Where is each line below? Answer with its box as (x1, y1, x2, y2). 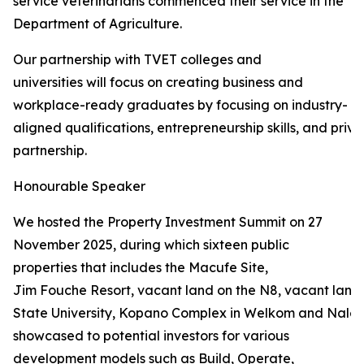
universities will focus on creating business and (13, 74, 303, 90)
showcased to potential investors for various (13, 327, 289, 344)
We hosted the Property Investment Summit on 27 (13, 214, 323, 230)
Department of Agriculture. (13, 15, 182, 32)
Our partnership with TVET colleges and (13, 51, 262, 67)
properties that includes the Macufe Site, (13, 259, 268, 275)
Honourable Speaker (13, 178, 145, 194)
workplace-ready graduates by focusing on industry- (13, 97, 348, 113)
